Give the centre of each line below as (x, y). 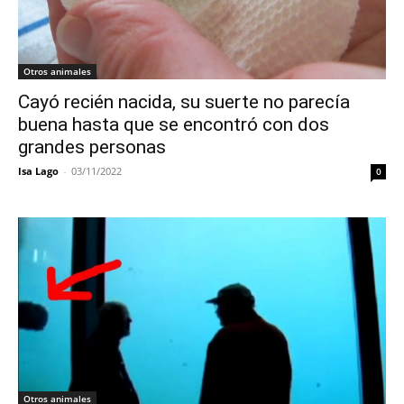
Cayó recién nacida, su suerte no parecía (184, 102)
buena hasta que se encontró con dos (174, 124)
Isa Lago (38, 171)
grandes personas (92, 147)
